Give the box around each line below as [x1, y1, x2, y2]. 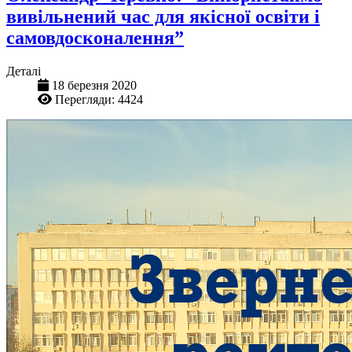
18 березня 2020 [52, 79, 137, 93]
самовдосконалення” [6, 27, 184, 49]
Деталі [6, 64, 41, 79]
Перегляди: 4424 [55, 93, 143, 107]
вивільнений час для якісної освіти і [6, 6, 320, 27]
